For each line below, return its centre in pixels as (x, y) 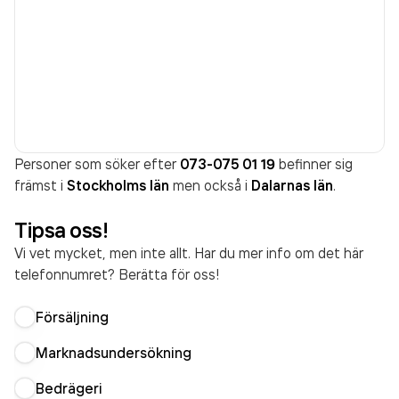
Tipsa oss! (61, 230)
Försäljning (72, 317)
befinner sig (314, 164)
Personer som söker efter (97, 164)
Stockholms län (118, 185)
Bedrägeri (69, 388)
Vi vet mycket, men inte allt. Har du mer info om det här (189, 253)
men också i (208, 185)
